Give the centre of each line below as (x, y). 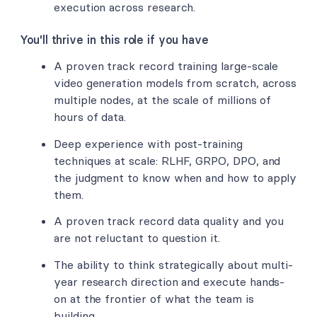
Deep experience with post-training (148, 143)
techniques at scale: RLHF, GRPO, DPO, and (167, 160)
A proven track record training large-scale (166, 66)
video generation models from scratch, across (175, 83)
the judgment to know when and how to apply (175, 177)
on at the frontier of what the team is (154, 298)
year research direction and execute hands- (169, 281)
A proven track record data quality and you (169, 221)
